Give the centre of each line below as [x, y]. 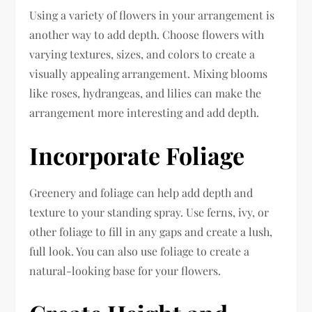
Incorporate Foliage [137, 155]
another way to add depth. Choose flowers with [147, 34]
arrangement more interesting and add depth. [145, 112]
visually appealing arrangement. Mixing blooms [149, 73]
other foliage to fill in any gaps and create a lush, [151, 232]
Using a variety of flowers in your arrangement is [152, 15]
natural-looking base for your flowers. [125, 271]
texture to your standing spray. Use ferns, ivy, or [149, 212]
